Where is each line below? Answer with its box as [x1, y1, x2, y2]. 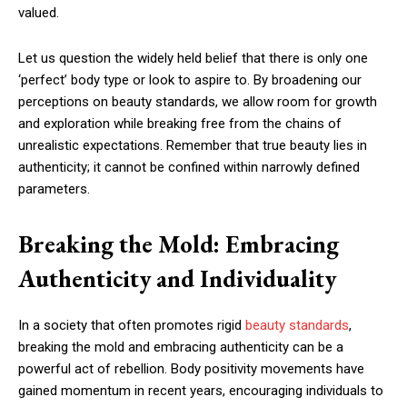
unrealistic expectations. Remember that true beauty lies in [18, 136, 367, 154]
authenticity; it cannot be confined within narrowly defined [18, 158, 360, 175]
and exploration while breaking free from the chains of [18, 114, 342, 132]
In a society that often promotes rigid [18, 316, 242, 333]
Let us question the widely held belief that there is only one [18, 49, 368, 66]
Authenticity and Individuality [18, 262, 336, 294]
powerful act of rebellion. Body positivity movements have [18, 360, 364, 377]
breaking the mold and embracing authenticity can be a [18, 338, 343, 355]
